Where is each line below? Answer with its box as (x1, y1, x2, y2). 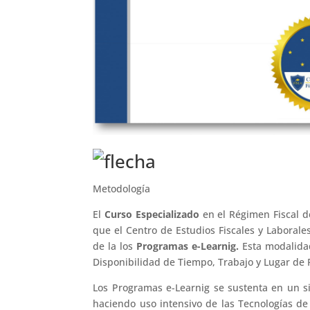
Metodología (93, 181, 151, 195)
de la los (93, 239, 137, 253)
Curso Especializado (104, 207, 203, 221)
